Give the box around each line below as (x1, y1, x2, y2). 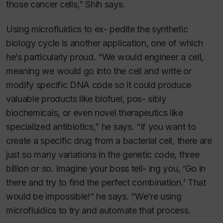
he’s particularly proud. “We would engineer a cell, (6, 52, 204, 63)
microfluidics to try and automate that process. (6, 205, 191, 216)
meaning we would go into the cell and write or (6, 66, 192, 77)
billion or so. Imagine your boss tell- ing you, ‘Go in (6, 163, 206, 174)
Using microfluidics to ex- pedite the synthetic (6, 24, 188, 35)
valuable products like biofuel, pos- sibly (6, 94, 166, 105)
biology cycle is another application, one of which (6, 38, 203, 49)
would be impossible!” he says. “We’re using (6, 191, 182, 202)
